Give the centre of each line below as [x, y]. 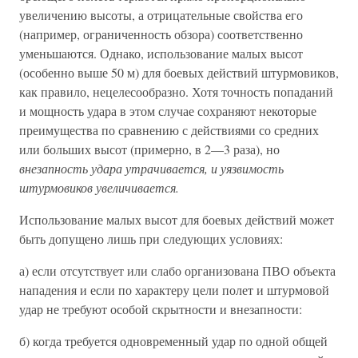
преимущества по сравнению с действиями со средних [169, 130]
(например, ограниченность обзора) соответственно [161, 34]
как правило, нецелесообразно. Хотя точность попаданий [176, 91]
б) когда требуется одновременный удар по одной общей [173, 341]
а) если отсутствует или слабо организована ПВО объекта [177, 270]
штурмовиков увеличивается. [99, 187]
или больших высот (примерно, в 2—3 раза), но [149, 149]
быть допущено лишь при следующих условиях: [151, 239]
